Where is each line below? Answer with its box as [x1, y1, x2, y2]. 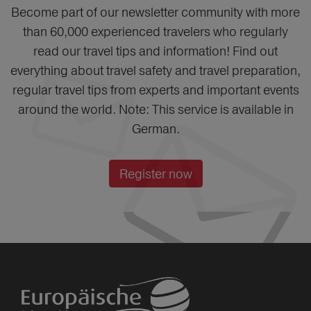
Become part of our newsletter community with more [11, 3, 300, 20]
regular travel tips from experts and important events [12, 81, 299, 98]
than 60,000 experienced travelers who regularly [23, 23, 288, 40]
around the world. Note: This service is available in [17, 101, 294, 117]
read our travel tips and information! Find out [33, 42, 278, 59]
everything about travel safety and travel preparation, [10, 62, 301, 78]
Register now [119, 165, 192, 182]
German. [131, 120, 180, 137]
